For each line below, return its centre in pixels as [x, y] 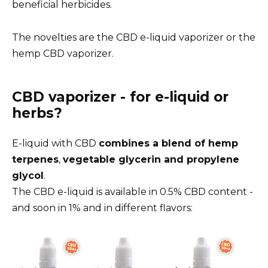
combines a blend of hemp [168, 143]
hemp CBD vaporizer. [63, 53]
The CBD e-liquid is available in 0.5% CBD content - [133, 191]
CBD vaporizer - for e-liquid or [120, 97]
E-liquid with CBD [55, 143]
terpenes [35, 159]
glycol [28, 175]
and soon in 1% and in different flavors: [102, 208]
